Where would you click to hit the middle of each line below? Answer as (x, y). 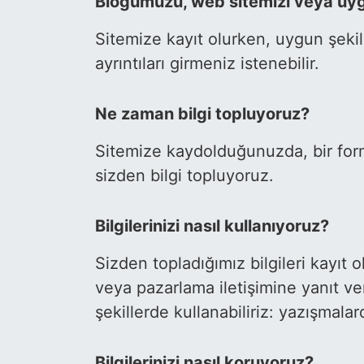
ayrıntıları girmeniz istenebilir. (207, 64)
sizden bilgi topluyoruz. (184, 176)
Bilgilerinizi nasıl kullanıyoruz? (212, 226)
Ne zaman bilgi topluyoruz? (202, 114)
